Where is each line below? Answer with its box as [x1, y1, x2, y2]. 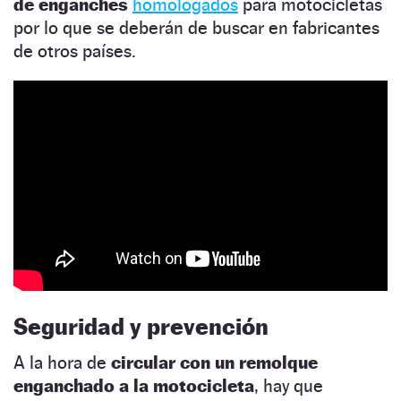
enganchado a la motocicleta [13, 375, 254, 397]
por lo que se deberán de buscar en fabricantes [13, 17, 380, 39]
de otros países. [13, 40, 136, 63]
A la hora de [13, 352, 111, 374]
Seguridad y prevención [13, 312, 269, 341]
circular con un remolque [111, 352, 318, 374]
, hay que [254, 375, 323, 397]
